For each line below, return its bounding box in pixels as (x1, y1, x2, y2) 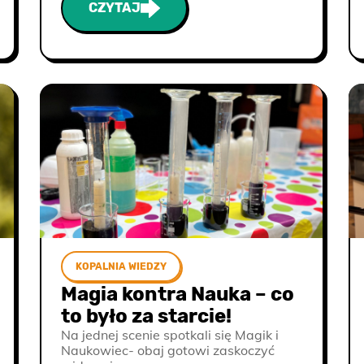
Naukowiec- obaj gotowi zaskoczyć (61, 342, 275, 358)
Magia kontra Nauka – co (61, 283, 294, 305)
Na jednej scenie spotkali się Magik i (61, 327, 279, 343)
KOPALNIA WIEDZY (76, 261, 167, 272)
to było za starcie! (61, 305, 232, 327)
